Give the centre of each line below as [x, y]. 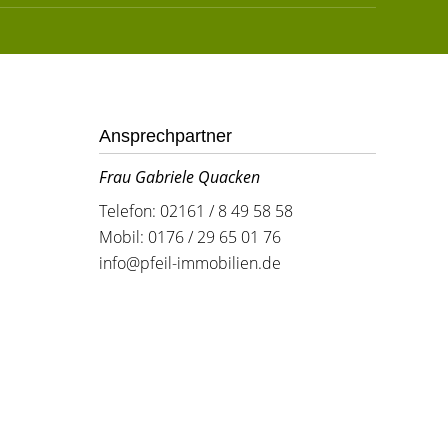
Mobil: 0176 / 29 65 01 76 [189, 237]
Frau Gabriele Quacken [179, 177]
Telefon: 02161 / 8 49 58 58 [195, 211]
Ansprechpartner [165, 136]
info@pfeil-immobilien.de [189, 263]
